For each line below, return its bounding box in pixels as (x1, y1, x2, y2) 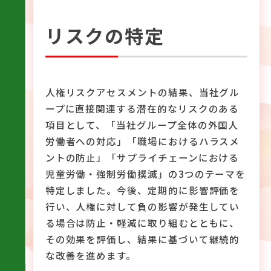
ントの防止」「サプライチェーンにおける (45, 150, 240, 164)
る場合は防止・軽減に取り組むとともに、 (45, 215, 240, 229)
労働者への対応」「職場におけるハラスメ (45, 134, 240, 148)
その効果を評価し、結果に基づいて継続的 (45, 232, 240, 246)
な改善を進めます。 (45, 248, 137, 262)
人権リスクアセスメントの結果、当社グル (45, 85, 240, 99)
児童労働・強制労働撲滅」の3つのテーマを (45, 166, 246, 180)
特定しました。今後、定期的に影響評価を (45, 183, 240, 197)
